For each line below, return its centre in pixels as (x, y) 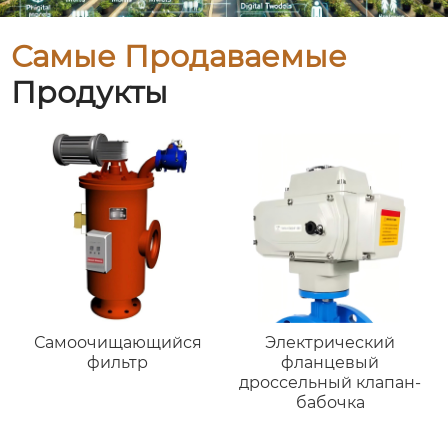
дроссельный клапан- (330, 382)
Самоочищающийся (117, 342)
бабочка (330, 402)
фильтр (118, 362)
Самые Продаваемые (179, 57)
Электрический (330, 342)
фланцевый (330, 362)
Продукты (90, 93)
